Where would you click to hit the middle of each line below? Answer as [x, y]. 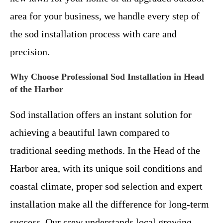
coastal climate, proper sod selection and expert [106, 186]
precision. [30, 52]
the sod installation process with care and [93, 34]
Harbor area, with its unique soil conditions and [106, 168]
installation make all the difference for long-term [110, 204]
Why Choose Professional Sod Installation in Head [107, 77]
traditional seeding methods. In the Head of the [105, 151]
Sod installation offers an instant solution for [101, 115]
